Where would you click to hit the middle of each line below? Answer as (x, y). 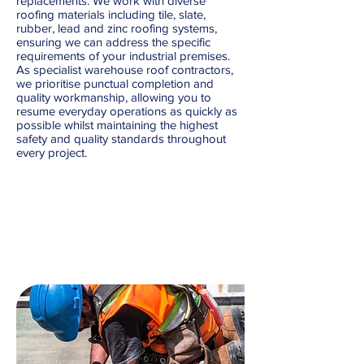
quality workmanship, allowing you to (114, 97)
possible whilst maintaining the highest (117, 125)
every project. (52, 152)
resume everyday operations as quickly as (127, 111)
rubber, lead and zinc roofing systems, (117, 28)
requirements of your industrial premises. (123, 56)
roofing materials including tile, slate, (111, 14)
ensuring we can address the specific (113, 42)
